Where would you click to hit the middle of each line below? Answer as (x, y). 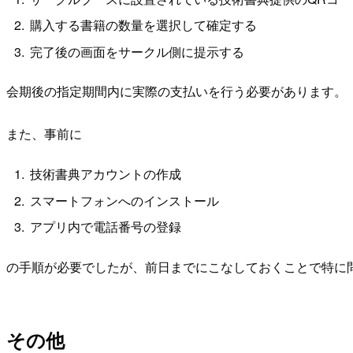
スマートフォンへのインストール (125, 200)
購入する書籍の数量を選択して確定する (144, 25)
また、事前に (44, 133)
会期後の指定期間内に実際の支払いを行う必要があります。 (176, 91)
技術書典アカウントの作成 (106, 174)
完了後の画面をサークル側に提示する (137, 51)
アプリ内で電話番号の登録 (106, 227)
